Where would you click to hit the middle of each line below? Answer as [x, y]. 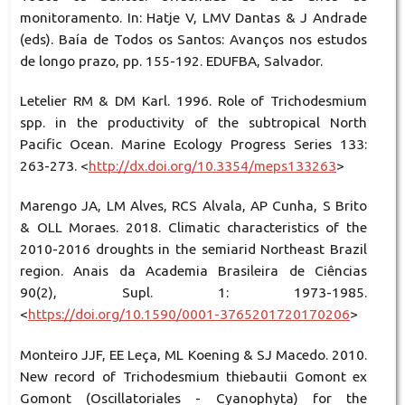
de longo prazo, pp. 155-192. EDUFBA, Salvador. [171, 61]
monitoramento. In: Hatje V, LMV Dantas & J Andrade [193, 18]
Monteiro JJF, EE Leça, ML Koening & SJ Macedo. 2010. [193, 354]
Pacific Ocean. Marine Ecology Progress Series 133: [193, 145]
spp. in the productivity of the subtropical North [193, 123]
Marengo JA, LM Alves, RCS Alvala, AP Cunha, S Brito [193, 206]
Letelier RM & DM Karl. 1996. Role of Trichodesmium [193, 101]
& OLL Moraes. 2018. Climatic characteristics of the [193, 228]
